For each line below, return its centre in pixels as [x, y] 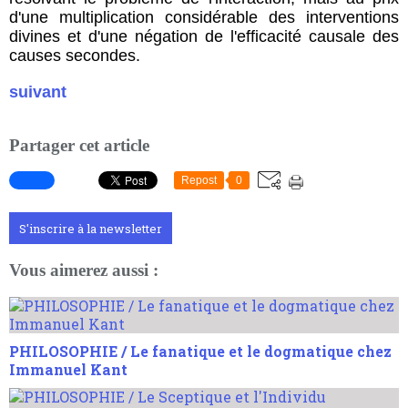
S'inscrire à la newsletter [91, 229]
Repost [199, 181]
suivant [38, 92]
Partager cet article [79, 145]
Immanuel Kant [68, 369]
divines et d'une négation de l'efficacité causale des [204, 37]
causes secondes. [75, 56]
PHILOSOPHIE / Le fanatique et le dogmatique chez [200, 351]
